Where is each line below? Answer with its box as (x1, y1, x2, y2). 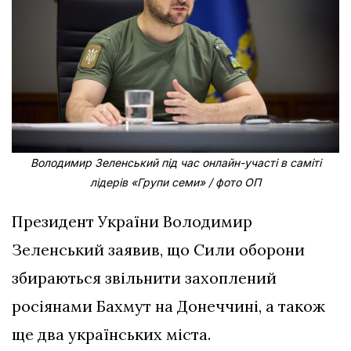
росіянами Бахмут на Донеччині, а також (12, 296, 325, 317)
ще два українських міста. (12, 324, 211, 345)
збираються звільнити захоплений (12, 268, 277, 288)
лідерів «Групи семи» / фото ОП (90, 175, 261, 190)
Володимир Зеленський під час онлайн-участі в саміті (30, 156, 321, 170)
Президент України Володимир (12, 212, 252, 232)
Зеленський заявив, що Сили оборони (12, 240, 305, 260)
